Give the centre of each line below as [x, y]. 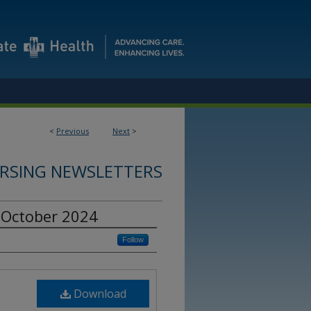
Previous [73, 131]
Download [98, 294]
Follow [133, 239]
